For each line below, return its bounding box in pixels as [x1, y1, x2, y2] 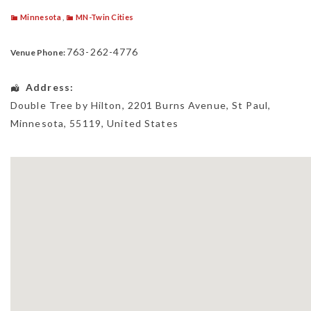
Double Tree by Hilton [10, 99, 122, 111]
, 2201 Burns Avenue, [121, 99, 233, 111]
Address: [26, 81, 74, 93]
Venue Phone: [10, 47, 65, 58]
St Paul [232, 99, 268, 111]
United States [107, 117, 178, 129]
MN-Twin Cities [75, 12, 134, 22]
